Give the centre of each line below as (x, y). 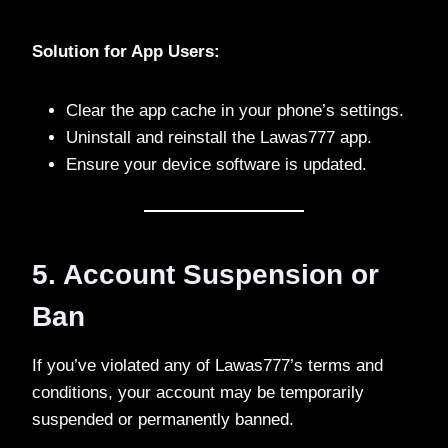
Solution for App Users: (126, 51)
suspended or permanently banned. (163, 419)
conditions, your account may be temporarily (198, 392)
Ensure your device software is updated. (216, 164)
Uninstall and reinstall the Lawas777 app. (219, 137)
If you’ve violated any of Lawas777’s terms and (207, 365)
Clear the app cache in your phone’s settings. (235, 110)
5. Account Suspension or (205, 274)
